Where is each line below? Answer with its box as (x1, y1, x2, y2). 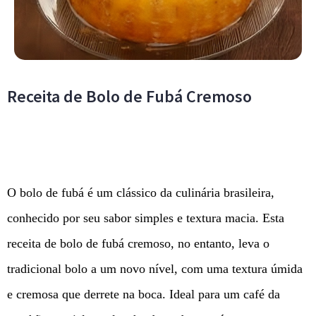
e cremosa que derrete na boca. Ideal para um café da (7, 286, 280, 301)
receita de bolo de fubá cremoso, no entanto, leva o (7, 236, 269, 250)
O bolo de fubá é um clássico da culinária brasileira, (7, 185, 274, 200)
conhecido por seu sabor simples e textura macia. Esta (7, 210, 284, 225)
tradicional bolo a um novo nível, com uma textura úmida (7, 261, 303, 276)
